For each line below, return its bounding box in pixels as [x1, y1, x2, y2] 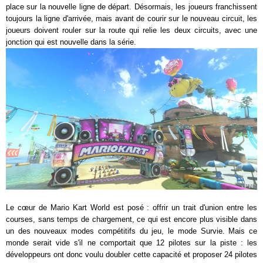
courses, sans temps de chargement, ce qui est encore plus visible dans [6, 214, 257, 224]
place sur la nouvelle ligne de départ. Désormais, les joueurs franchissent [6, 2, 257, 11]
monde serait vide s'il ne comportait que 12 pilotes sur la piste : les [6, 238, 257, 247]
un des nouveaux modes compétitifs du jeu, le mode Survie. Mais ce [6, 226, 257, 235]
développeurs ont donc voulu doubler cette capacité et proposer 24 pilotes [6, 249, 257, 259]
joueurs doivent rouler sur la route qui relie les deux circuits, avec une [6, 25, 257, 35]
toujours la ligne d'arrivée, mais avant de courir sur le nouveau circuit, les [6, 14, 257, 23]
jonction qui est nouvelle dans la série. [6, 37, 136, 46]
